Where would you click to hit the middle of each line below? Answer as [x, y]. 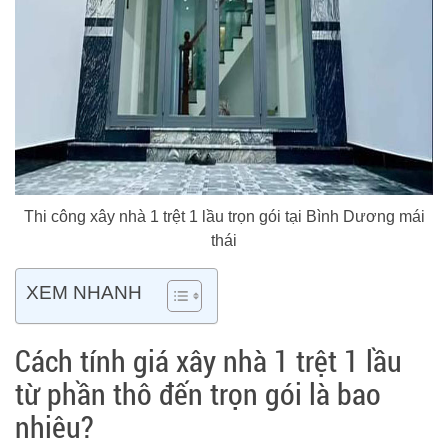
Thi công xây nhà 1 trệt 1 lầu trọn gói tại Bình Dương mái [224, 216]
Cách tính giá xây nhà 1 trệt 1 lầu [208, 360]
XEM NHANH [84, 292]
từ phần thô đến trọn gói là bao [198, 393]
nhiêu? [54, 426]
